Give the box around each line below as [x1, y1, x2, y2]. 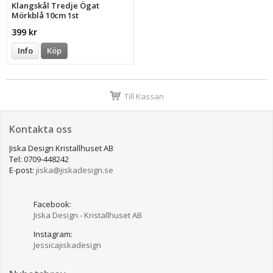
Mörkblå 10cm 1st [12, 10, 79, 21]
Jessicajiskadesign [34, 239, 101, 251]
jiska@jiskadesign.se [36, 165, 113, 176]
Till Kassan [124, 90, 164, 102]
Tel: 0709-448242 [9, 154, 69, 165]
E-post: [9, 165, 36, 176]
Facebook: [34, 199, 73, 210]
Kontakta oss [9, 122, 72, 136]
